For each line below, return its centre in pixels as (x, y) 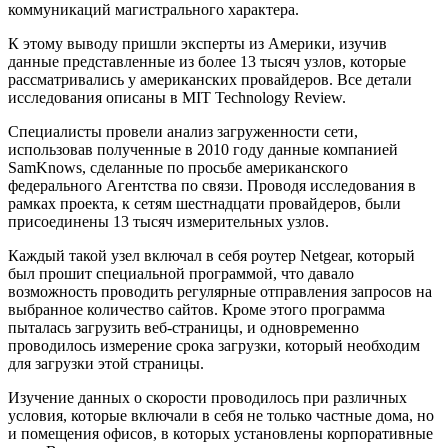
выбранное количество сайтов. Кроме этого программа (196, 309)
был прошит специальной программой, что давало (181, 273)
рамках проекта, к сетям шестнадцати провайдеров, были (204, 203)
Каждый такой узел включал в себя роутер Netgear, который (211, 255)
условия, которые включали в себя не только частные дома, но (221, 415)
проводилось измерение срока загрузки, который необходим (214, 345)
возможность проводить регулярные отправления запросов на (220, 291)
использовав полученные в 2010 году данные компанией (203, 149)
